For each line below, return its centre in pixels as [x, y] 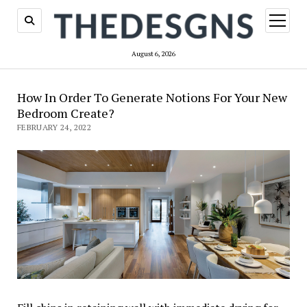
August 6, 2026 [153, 54]
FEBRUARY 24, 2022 [54, 127]
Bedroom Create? [65, 113]
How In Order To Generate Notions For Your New [152, 98]
